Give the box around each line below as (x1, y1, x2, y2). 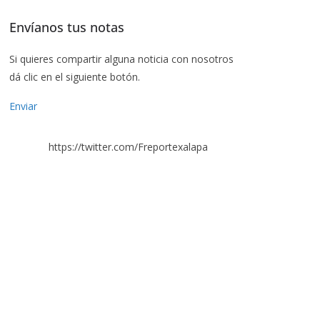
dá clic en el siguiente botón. (9, 70, 140, 84)
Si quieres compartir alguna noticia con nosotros (9, 52, 234, 66)
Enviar (9, 99, 37, 113)
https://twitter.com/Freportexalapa (49, 140, 208, 154)
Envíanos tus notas (9, 19, 124, 36)
